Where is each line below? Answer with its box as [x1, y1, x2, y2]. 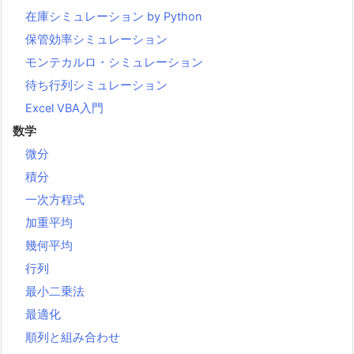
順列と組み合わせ [25, 330, 120, 345]
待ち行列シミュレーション [25, 77, 168, 92]
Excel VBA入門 [25, 100, 104, 115]
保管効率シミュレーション [25, 32, 168, 47]
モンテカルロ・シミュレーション [25, 55, 203, 70]
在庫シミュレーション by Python [25, 9, 202, 24]
